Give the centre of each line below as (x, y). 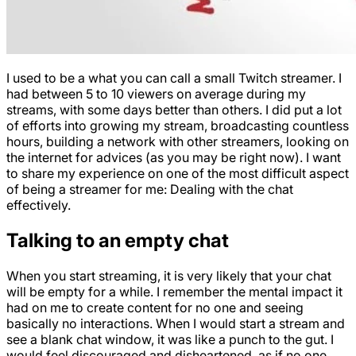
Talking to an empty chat (118, 240)
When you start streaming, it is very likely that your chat (169, 275)
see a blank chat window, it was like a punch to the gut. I (170, 339)
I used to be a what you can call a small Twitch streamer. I (174, 77)
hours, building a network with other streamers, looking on (178, 141)
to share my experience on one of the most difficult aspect (178, 173)
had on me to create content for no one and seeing (155, 307)
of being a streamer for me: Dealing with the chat (150, 189)
